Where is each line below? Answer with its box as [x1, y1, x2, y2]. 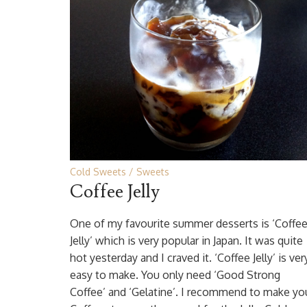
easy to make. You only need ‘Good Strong [70, 268, 280, 282]
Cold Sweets [70, 166, 126, 177]
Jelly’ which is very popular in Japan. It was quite [70, 234, 303, 247]
